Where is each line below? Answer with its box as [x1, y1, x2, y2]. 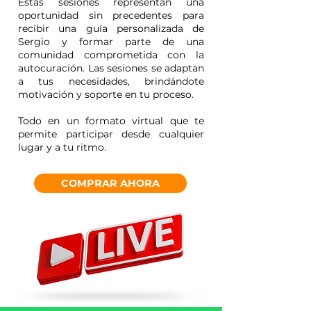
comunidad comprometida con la [18, 49, 204, 61]
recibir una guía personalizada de [18, 22, 204, 35]
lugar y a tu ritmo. [18, 141, 106, 153]
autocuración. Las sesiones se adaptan [18, 62, 204, 74]
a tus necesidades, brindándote [18, 75, 204, 87]
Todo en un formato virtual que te [18, 115, 204, 127]
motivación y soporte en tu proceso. [18, 88, 194, 101]
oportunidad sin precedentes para [18, 9, 204, 22]
